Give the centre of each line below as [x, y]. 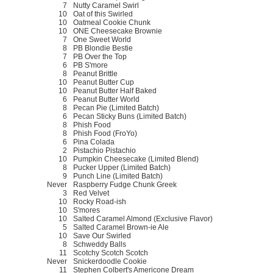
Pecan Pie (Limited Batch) [116, 108]
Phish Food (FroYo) [105, 133]
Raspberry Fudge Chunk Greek [125, 184]
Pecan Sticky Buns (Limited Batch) [130, 116]
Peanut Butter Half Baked [115, 90]
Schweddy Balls [100, 244]
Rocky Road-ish [100, 201]
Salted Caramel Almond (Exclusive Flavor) [143, 218]
